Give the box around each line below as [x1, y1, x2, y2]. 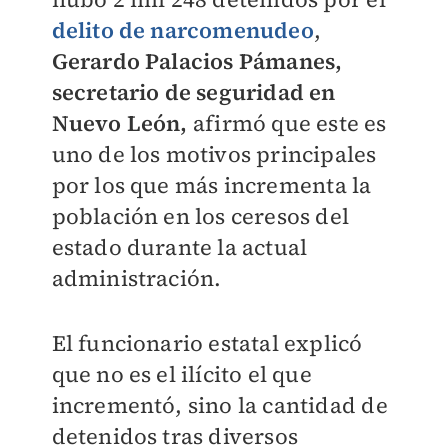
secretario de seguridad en [51, 77, 336, 107]
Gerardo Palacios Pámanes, [51, 46, 343, 76]
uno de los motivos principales [51, 139, 377, 169]
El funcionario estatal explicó [51, 328, 363, 358]
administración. [51, 263, 222, 293]
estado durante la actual [51, 232, 308, 262]
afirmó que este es [187, 108, 387, 138]
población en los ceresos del [51, 201, 350, 231]
